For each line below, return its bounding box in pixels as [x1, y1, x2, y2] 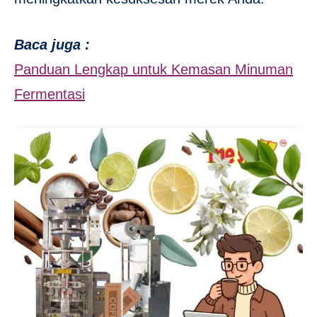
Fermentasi [14, 86, 85, 103]
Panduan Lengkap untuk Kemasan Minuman [14, 62, 293, 78]
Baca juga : [14, 37, 90, 53]
